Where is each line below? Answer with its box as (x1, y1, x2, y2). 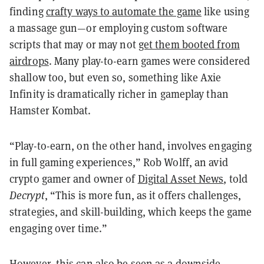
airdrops (9, 54, 49, 68)
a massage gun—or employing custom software (9, 21, 228, 35)
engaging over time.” (9, 221, 107, 235)
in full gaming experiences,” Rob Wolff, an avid (9, 155, 228, 169)
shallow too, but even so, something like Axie (9, 70, 222, 84)
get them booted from (138, 37, 240, 51)
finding (9, 4, 46, 18)
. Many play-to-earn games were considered (48, 54, 250, 68)
